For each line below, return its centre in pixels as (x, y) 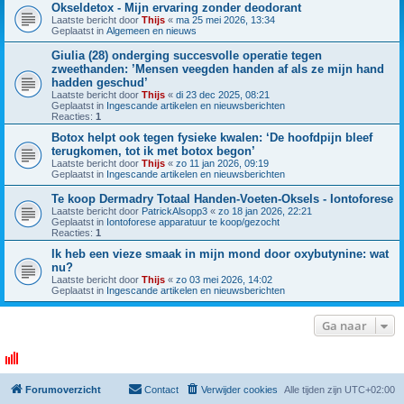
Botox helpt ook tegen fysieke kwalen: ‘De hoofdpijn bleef (212, 138)
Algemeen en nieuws (151, 31)
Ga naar (344, 326)
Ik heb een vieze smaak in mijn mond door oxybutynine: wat (220, 254)
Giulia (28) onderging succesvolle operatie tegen (187, 56)
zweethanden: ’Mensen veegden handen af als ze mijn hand (218, 69)
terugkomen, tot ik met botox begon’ (153, 151)
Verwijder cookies (239, 390)
